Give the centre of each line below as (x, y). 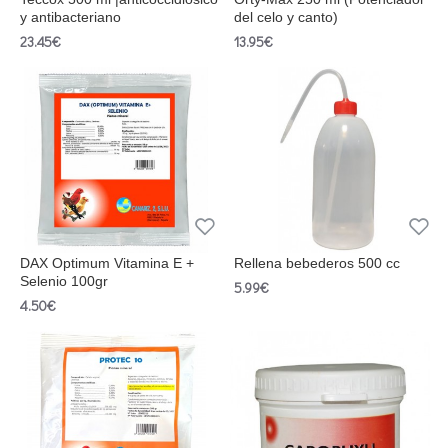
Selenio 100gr (64, 281)
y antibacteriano (70, 17)
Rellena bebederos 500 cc (316, 263)
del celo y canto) (285, 17)
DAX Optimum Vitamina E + (107, 263)
